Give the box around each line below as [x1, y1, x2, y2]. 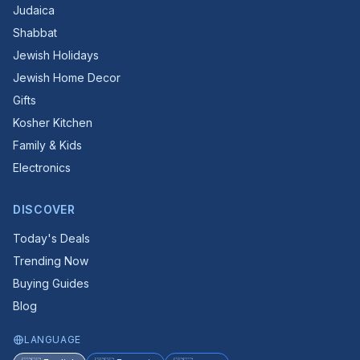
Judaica [13, 3, 55, 17]
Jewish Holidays [13, 48, 99, 62]
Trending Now [13, 254, 88, 268]
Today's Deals [13, 231, 90, 245]
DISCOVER [13, 202, 76, 216]
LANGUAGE [24, 333, 81, 346]
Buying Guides [13, 276, 89, 290]
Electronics [13, 161, 71, 174]
